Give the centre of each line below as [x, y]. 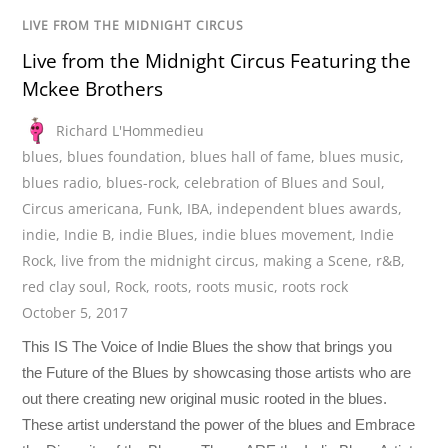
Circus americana [81, 208]
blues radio [60, 182]
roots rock [315, 286]
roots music [235, 286]
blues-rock [141, 182]
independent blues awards [308, 208]
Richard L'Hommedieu [130, 130]
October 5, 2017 [75, 312]
